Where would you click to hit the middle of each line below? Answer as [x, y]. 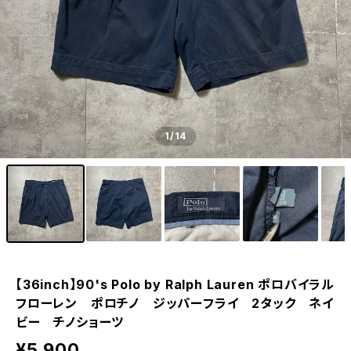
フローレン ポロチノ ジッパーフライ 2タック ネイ [175, 303]
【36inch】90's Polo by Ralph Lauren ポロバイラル [175, 284]
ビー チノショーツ [70, 322]
